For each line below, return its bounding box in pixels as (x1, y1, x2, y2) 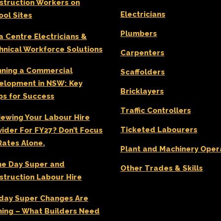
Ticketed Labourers (120, 125, 197, 134)
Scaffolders (120, 68, 165, 76)
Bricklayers (120, 87, 164, 96)
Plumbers (120, 29, 157, 38)
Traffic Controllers (120, 106, 191, 115)
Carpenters (120, 48, 164, 57)
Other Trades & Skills (120, 164, 203, 173)
